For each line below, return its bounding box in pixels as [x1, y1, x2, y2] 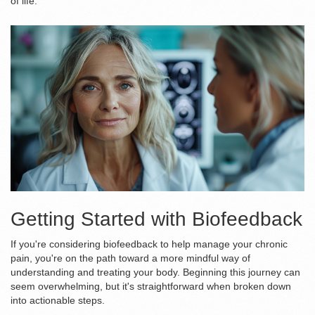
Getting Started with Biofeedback [11, 207, 302, 230]
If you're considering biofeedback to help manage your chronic [11, 238, 288, 250]
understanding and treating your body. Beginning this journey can [11, 266, 300, 278]
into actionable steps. [11, 294, 105, 306]
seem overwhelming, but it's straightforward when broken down [11, 280, 291, 292]
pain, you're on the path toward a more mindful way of [11, 252, 250, 264]
